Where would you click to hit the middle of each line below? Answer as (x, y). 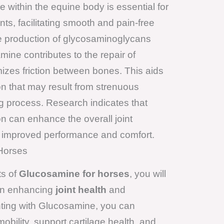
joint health (81, 189)
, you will (147, 173)
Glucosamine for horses (74, 173)
